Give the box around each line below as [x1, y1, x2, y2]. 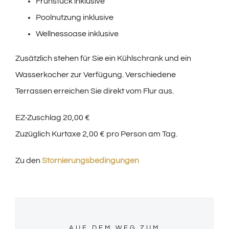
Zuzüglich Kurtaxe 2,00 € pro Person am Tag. [15, 129, 177, 138]
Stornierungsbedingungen [42, 156, 139, 165]
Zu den [15, 156, 42, 165]
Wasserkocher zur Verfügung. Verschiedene [15, 70, 176, 79]
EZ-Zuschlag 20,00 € [15, 113, 90, 122]
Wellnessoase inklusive [36, 29, 119, 38]
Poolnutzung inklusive [36, 13, 113, 21]
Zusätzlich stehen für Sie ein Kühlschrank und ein [15, 54, 191, 62]
